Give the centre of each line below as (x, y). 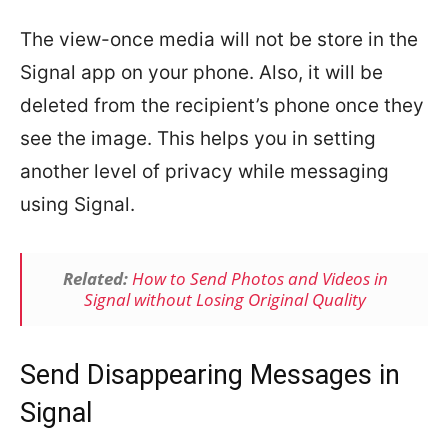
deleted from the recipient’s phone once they (222, 106)
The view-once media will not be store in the (219, 40)
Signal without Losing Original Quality (225, 300)
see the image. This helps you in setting (198, 139)
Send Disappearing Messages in (210, 375)
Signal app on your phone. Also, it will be (201, 73)
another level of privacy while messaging (204, 172)
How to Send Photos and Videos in (259, 279)
